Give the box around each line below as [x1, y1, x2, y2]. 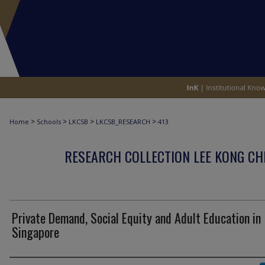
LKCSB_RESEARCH [96, 117, 150, 126]
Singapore [12, 222, 59, 241]
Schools [37, 117, 61, 126]
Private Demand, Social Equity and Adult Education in [12, 208, 261, 227]
